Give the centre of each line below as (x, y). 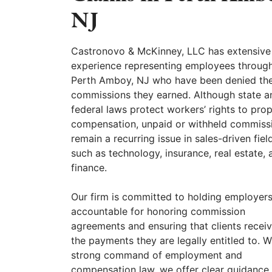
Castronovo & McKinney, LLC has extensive (171, 51)
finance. (89, 167)
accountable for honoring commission (158, 211)
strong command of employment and (157, 255)
